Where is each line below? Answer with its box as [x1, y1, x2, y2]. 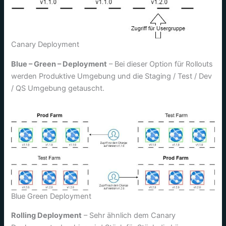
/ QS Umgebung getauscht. [11, 83, 105, 93]
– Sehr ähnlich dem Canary [82, 211, 176, 220]
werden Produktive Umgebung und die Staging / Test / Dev [11, 71, 212, 81]
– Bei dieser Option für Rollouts [107, 59, 213, 69]
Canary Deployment [11, 40, 80, 49]
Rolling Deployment [11, 211, 82, 220]
